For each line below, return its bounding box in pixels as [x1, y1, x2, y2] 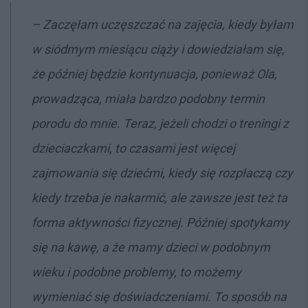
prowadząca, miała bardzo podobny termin [32, 91, 265, 106]
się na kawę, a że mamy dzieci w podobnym [32, 240, 270, 254]
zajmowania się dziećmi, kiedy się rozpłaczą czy [32, 166, 293, 180]
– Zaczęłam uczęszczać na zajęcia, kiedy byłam [32, 17, 294, 32]
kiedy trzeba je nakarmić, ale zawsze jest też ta [32, 190, 287, 205]
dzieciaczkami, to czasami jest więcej [32, 141, 235, 155]
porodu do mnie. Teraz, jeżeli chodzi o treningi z [32, 116, 289, 131]
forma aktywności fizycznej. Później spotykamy [32, 215, 289, 230]
